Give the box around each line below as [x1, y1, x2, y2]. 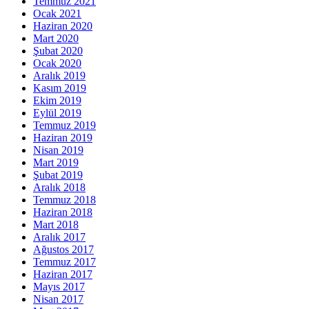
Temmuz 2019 [33, 119, 96, 131]
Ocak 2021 [33, 7, 81, 19]
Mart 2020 [33, 32, 79, 44]
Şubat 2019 [33, 168, 83, 181]
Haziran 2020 [33, 19, 92, 32]
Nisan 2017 [33, 292, 83, 305]
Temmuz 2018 [33, 193, 96, 206]
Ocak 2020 [33, 57, 81, 69]
